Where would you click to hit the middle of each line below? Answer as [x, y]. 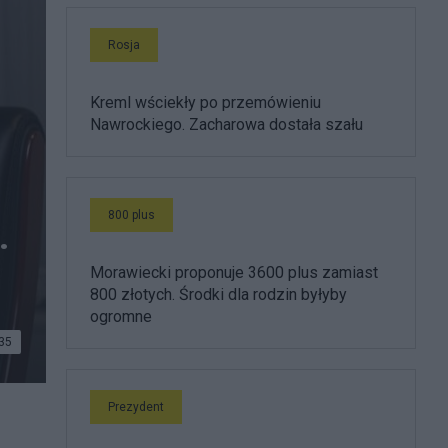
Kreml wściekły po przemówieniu [205, 102]
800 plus [131, 215]
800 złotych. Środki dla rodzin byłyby [218, 294]
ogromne [121, 316]
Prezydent [136, 407]
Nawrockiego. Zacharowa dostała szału [226, 124]
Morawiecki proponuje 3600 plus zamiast [234, 272]
